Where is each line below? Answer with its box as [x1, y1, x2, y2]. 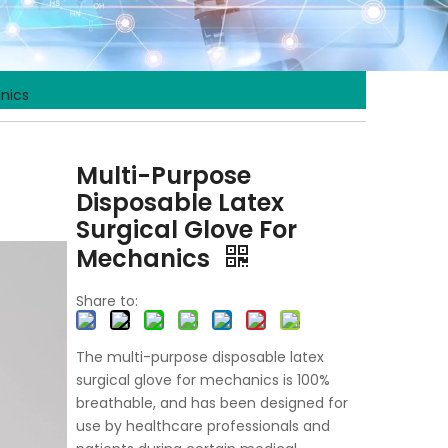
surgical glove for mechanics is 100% [75, 370, 330, 390]
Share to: [75, 291, 138, 311]
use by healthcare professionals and [75, 416, 330, 436]
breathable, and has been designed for [75, 393, 348, 413]
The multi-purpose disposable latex [75, 347, 324, 367]
